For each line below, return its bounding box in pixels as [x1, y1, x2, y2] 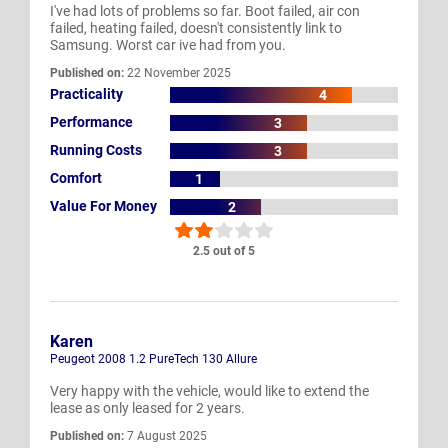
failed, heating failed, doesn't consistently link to [50, 19, 342, 36]
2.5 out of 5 [193, 243, 255, 258]
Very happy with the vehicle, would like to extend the [50, 382, 369, 399]
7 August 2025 [124, 428, 207, 443]
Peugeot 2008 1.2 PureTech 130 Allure [50, 351, 257, 366]
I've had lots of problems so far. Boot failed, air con [50, 2, 360, 19]
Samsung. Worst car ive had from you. [50, 36, 286, 53]
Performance [50, 114, 133, 131]
